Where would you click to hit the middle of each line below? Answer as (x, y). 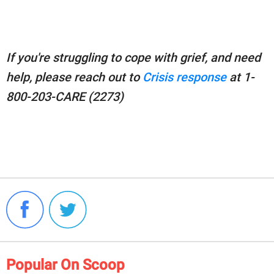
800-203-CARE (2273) (65, 96)
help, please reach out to (74, 77)
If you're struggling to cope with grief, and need (133, 57)
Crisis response (184, 77)
